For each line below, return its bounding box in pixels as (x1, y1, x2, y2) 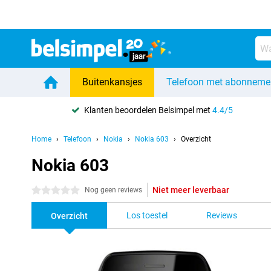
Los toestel (126, 211, 168, 220)
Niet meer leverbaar (152, 185, 229, 195)
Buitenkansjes (82, 76, 142, 88)
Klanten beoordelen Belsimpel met (84, 105, 213, 115)
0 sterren (31, 186, 65, 195)
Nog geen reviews (85, 186, 142, 194)
